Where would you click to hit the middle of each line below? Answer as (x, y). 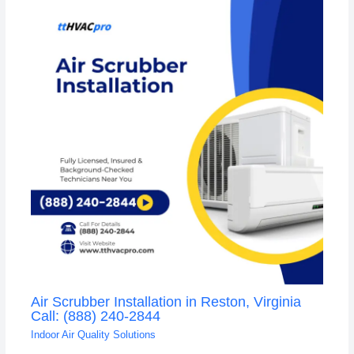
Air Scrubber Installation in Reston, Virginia (166, 301)
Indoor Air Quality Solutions (93, 335)
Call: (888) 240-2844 (95, 315)
